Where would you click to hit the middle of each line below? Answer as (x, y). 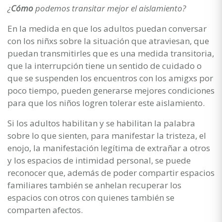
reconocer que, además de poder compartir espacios (111, 172)
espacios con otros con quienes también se (91, 197)
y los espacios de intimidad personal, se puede (99, 160)
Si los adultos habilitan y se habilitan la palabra (101, 123)
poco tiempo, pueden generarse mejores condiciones (111, 90)
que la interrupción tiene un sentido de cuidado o (105, 65)
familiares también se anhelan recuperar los (94, 185)
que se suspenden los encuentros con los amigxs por (110, 78)
